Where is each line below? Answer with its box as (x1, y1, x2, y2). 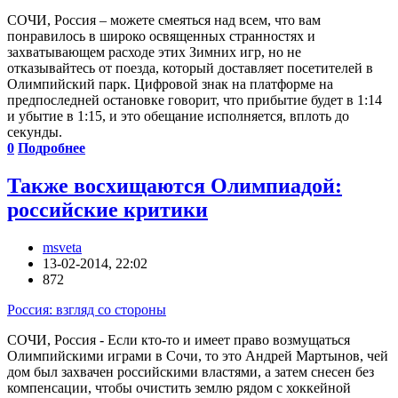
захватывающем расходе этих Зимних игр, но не (7, 44, 301, 60)
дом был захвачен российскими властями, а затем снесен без (7, 363, 374, 379)
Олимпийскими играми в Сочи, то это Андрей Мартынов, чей (7, 347, 388, 363)
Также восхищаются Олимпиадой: (7, 173, 342, 197)
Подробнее (18, 140, 85, 156)
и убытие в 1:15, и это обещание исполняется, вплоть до (7, 108, 349, 124)
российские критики (7, 197, 208, 221)
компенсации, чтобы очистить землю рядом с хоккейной (7, 379, 351, 395)
